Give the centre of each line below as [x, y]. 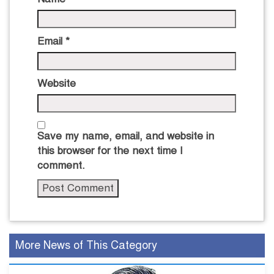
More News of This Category [86, 246]
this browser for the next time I [110, 151]
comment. [61, 166]
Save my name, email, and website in [126, 136]
